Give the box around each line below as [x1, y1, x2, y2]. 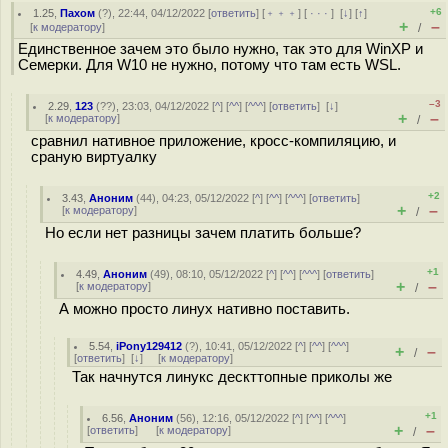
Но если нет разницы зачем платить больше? [45, 225, 361, 241]
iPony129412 [116, 340, 183, 352]
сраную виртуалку [31, 149, 157, 165]
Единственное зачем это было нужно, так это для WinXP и [18, 41, 423, 57]
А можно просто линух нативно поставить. [59, 301, 350, 317]
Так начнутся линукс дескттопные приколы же [72, 369, 392, 385]
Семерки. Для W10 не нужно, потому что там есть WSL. [18, 57, 401, 73]
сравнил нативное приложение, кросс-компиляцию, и [31, 133, 396, 149]
